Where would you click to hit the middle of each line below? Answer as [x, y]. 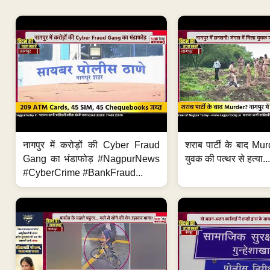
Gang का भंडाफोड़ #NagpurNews [91, 159]
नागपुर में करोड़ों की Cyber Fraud [91, 145]
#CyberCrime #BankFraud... [83, 172]
